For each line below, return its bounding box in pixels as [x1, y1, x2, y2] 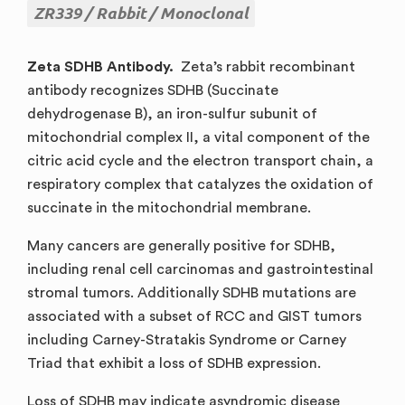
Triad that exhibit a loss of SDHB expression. [27, 354, 321, 372]
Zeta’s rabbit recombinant [174, 58, 355, 75]
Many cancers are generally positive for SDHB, [27, 237, 335, 254]
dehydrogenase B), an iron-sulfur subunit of [27, 105, 317, 122]
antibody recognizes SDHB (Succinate [27, 81, 278, 99]
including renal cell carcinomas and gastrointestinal [27, 260, 373, 278]
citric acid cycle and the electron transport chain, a [27, 152, 373, 169]
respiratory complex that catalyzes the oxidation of [27, 175, 373, 193]
